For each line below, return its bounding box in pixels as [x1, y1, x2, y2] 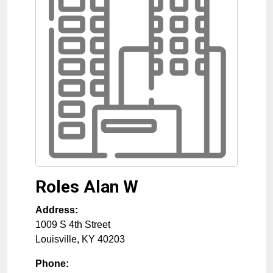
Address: [35, 205, 78, 216]
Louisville [35, 234, 77, 245]
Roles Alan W [35, 177, 138, 197]
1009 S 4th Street [35, 219, 110, 230]
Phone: [35, 258, 69, 269]
